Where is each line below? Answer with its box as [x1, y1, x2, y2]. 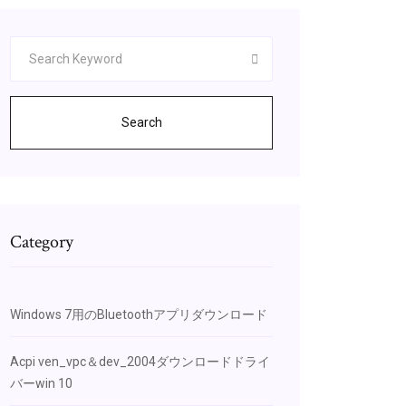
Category [10, 230, 73, 254]
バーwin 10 [10, 376, 72, 391]
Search [121, 115, 162, 130]
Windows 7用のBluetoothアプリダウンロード [10, 307, 267, 322]
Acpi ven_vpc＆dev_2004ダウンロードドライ [10, 354, 270, 369]
